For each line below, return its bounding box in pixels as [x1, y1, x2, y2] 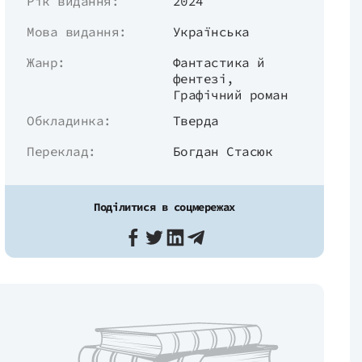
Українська [172, 23, 250, 40]
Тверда [172, 112, 219, 128]
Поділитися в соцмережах [94, 200, 235, 214]
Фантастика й [172, 54, 265, 70]
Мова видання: [27, 23, 127, 40]
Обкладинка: [27, 112, 112, 128]
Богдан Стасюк [172, 143, 273, 159]
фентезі [172, 70, 227, 86]
